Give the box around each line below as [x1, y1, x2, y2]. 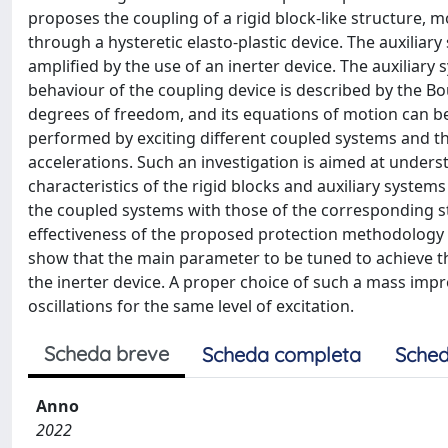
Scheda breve [44, 340, 169, 366]
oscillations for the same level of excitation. [28, 294, 354, 317]
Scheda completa [202, 341, 361, 367]
